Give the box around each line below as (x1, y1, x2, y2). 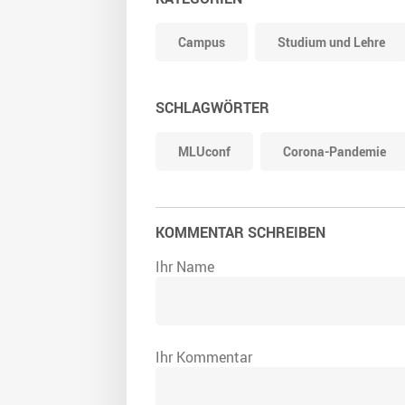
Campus (178, 33, 225, 52)
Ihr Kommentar (155, 347, 252, 368)
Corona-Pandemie (283, 143, 386, 161)
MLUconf (178, 143, 231, 161)
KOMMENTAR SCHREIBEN (155, 222, 325, 243)
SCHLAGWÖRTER (155, 98, 269, 118)
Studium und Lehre (278, 33, 385, 52)
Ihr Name (155, 257, 214, 278)
